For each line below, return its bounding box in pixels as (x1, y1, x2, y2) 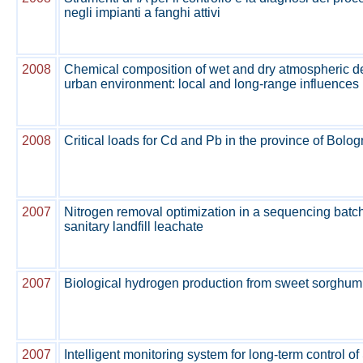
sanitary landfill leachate (64, 220, 203, 233)
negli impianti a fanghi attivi (64, 6, 220, 19)
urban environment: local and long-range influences (64, 77, 359, 91)
